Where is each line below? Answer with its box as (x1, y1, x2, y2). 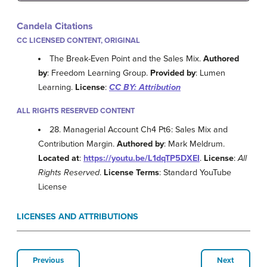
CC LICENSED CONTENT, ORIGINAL (17, 36, 140, 46)
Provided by (150, 68, 195, 79)
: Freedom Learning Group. (47, 68, 150, 79)
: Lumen (195, 68, 225, 79)
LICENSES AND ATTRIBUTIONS (17, 211, 138, 222)
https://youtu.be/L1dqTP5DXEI (83, 153, 200, 163)
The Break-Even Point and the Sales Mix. (49, 54, 204, 64)
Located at (38, 153, 79, 163)
